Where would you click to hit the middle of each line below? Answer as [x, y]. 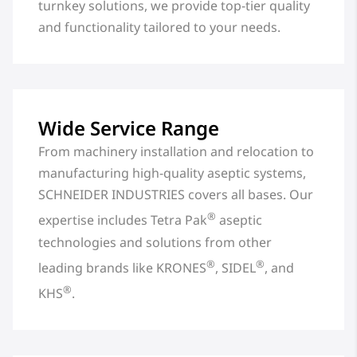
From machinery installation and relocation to [176, 152]
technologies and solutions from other [155, 242]
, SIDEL [235, 267]
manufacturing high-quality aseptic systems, [172, 173]
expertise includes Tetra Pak [123, 220]
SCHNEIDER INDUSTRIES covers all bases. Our [176, 195]
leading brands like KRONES [122, 267]
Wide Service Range [129, 128]
